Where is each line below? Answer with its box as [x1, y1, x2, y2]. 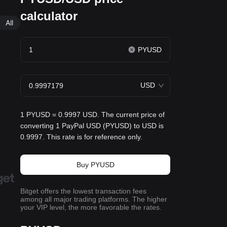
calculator [20, 9, 78, 23]
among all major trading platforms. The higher [20, 195, 167, 203]
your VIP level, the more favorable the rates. [20, 203, 162, 211]
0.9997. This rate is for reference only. [20, 133, 142, 141]
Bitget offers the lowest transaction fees [20, 187, 146, 195]
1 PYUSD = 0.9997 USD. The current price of [20, 110, 165, 119]
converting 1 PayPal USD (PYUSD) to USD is [20, 122, 164, 130]
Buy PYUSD [76, 161, 115, 169]
